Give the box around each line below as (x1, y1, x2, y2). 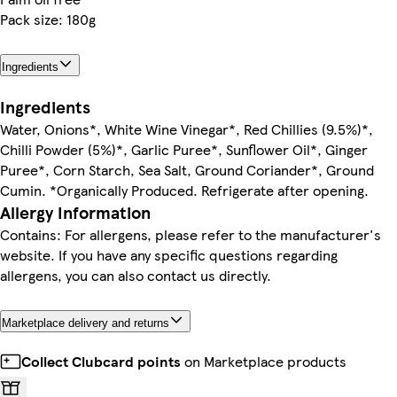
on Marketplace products (181, 350, 346, 371)
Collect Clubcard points (21, 350, 181, 371)
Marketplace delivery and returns (2, 315, 169, 330)
